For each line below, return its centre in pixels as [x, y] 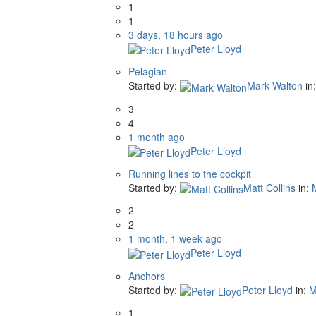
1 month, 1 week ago [175, 239]
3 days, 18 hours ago [176, 34]
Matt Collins [269, 187]
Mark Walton [275, 86]
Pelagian [148, 72]
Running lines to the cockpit [190, 173]
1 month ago [157, 136]
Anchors [147, 275]
